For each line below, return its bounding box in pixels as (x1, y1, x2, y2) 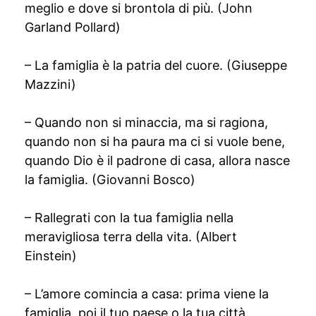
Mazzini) (25, 77, 76, 92)
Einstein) (25, 248, 77, 263)
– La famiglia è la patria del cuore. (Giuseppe (25, 58, 287, 73)
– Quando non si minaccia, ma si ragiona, (25, 115, 268, 130)
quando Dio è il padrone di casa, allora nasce (25, 153, 290, 168)
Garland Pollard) (25, 20, 121, 35)
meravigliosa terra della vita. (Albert (25, 229, 237, 244)
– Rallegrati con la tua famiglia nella (25, 210, 233, 225)
